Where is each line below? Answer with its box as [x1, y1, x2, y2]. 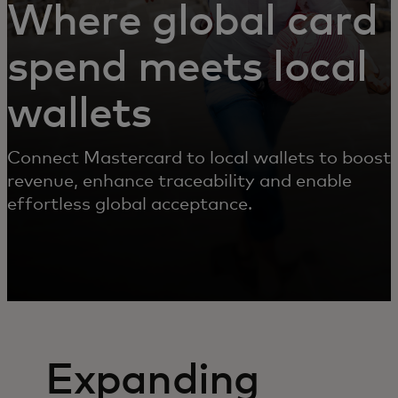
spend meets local [7, 47, 367, 90]
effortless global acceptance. [7, 195, 252, 213]
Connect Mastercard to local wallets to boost [7, 149, 391, 167]
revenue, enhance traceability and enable [7, 172, 352, 190]
